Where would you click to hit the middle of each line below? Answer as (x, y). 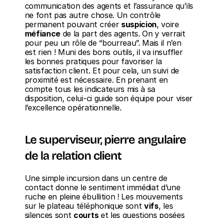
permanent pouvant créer (73, 24)
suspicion (139, 24)
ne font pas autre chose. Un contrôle (93, 15)
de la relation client (73, 156)
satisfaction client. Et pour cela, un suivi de (102, 71)
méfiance (43, 34)
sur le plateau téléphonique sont (84, 206)
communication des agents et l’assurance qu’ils (109, 6)
